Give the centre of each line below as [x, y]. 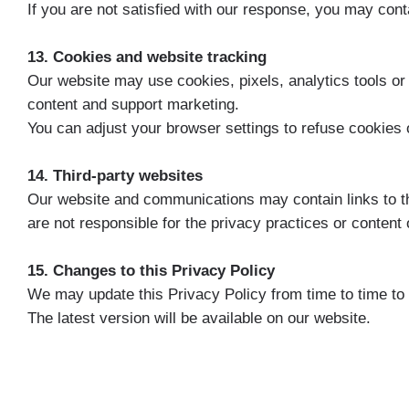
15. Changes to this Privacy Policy [151, 270]
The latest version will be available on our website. [199, 318]
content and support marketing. [133, 104]
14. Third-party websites [115, 175]
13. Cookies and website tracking [147, 57]
